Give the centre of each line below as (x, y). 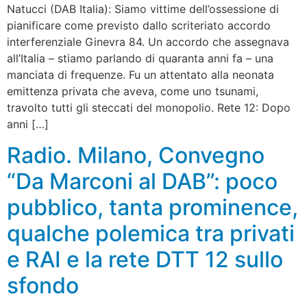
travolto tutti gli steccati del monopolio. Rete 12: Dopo (149, 108)
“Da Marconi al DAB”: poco (142, 181)
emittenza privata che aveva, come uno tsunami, (133, 91)
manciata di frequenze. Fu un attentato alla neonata (140, 75)
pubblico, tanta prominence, (152, 207)
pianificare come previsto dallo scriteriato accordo (139, 26)
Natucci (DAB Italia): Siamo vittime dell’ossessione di (143, 9)
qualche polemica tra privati (151, 233)
